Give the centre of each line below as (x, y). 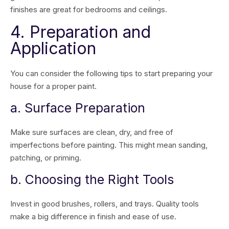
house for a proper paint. (54, 86)
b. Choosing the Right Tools (92, 179)
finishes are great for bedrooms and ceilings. (89, 9)
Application (53, 48)
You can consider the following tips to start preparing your (111, 73)
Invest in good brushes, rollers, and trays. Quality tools (105, 204)
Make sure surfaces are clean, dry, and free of (92, 132)
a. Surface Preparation (78, 108)
